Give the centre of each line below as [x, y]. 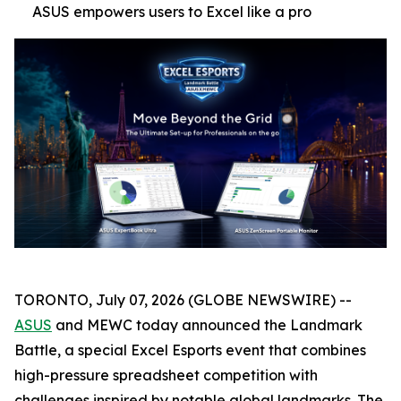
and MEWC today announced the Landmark [207, 325]
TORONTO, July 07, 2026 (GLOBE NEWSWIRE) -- [183, 300]
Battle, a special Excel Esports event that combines [190, 350]
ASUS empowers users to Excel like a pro [172, 12]
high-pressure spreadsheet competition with [166, 375]
